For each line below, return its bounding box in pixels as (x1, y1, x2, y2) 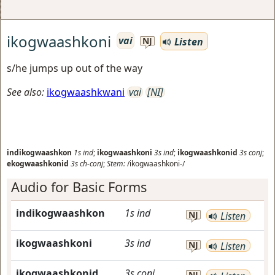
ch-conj (80, 158, 103, 169)
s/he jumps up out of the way (7, 61, 142, 75)
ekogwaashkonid (7, 158, 69, 169)
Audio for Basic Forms (11, 178, 147, 196)
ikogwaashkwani (47, 85, 125, 99)
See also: (7, 85, 44, 99)
